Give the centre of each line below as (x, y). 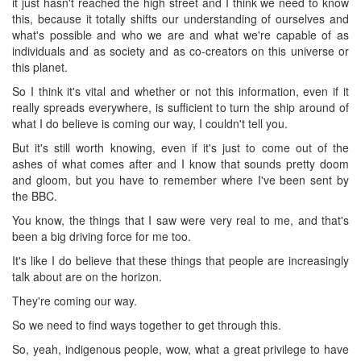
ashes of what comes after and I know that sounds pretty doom (180, 163)
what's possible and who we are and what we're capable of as (180, 34)
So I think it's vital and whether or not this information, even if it (180, 91)
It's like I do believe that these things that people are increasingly (180, 260)
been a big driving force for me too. (102, 236)
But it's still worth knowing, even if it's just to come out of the (180, 147)
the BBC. (35, 195)
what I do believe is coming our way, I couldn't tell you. (150, 123)
